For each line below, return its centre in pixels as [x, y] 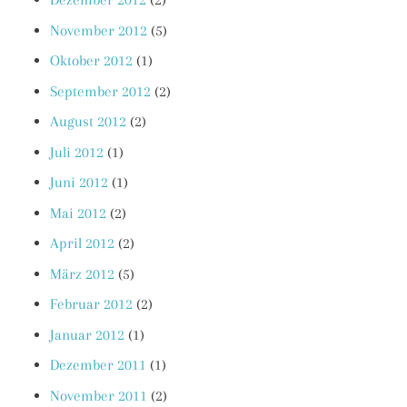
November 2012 [99, 30]
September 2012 [100, 91]
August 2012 [88, 122]
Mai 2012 [78, 213]
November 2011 [99, 395]
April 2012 [82, 243]
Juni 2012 [79, 183]
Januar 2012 [87, 334]
